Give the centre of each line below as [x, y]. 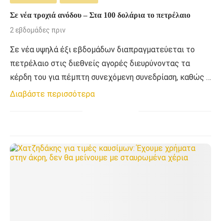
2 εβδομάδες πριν [38, 30]
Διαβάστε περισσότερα [52, 94]
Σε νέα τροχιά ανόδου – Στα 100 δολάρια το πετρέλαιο [100, 15]
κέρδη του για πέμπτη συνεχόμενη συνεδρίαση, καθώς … [110, 77]
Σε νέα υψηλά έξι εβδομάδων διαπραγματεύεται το [102, 49]
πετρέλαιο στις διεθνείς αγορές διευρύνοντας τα [100, 63]
